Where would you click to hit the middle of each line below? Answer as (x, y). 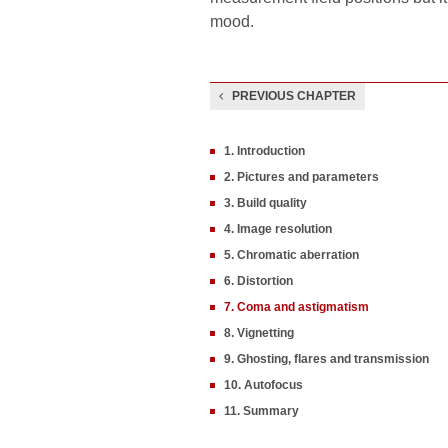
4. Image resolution (278, 229)
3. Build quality (265, 203)
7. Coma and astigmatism (296, 307)
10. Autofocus (263, 385)
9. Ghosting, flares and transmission (326, 359)
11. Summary (261, 411)
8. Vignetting (259, 333)
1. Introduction (264, 151)
